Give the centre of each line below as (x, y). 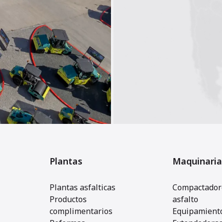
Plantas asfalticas (83, 187)
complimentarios (81, 211)
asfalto (185, 199)
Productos (68, 199)
